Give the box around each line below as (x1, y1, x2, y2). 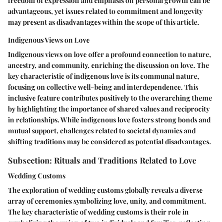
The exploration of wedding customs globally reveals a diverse (8, 185, 203, 195)
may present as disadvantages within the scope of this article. (8, 17, 199, 27)
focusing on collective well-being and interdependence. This (8, 82, 198, 92)
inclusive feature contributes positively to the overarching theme (8, 93, 212, 103)
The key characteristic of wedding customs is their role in (8, 207, 189, 217)
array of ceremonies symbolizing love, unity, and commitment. (8, 196, 206, 206)
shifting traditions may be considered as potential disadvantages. (8, 136, 211, 146)
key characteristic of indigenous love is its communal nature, (8, 71, 199, 81)
